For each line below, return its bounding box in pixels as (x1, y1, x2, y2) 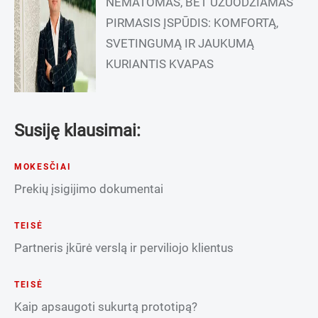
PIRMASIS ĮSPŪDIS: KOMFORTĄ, (106, 16, 279, 31)
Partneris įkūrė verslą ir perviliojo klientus (14, 241, 234, 256)
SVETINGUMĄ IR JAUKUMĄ (106, 36, 255, 51)
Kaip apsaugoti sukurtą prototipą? (14, 300, 197, 314)
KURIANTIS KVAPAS (106, 57, 214, 72)
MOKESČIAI (14, 162, 72, 172)
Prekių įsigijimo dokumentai (14, 182, 163, 197)
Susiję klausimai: (14, 121, 141, 141)
